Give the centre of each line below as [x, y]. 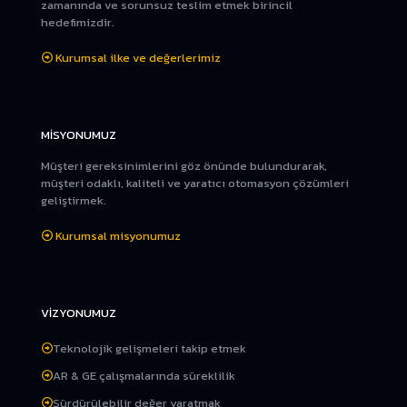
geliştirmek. [74, 200]
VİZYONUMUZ [79, 313]
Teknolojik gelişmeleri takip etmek [149, 348]
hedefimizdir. [78, 22]
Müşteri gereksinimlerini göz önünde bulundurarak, [184, 165]
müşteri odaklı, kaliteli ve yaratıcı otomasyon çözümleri [195, 183]
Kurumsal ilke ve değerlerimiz [138, 57]
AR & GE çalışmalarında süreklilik [144, 375]
